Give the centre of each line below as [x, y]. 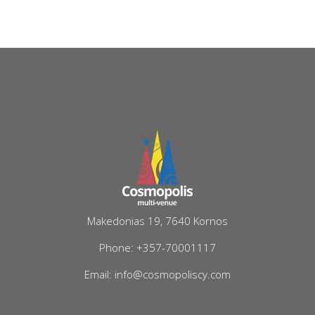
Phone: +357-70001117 [157, 247]
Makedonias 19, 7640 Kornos [157, 220]
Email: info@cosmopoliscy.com [157, 274]
